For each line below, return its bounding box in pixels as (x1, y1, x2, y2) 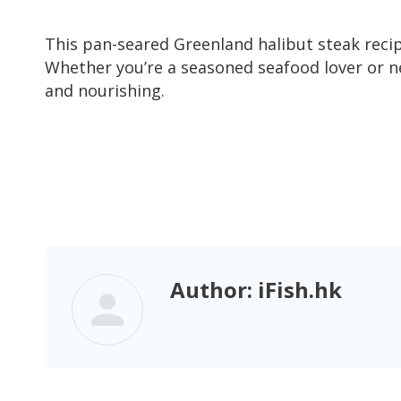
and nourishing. (45, 79, 165, 101)
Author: (170, 274, 252, 304)
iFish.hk (252, 274, 342, 304)
